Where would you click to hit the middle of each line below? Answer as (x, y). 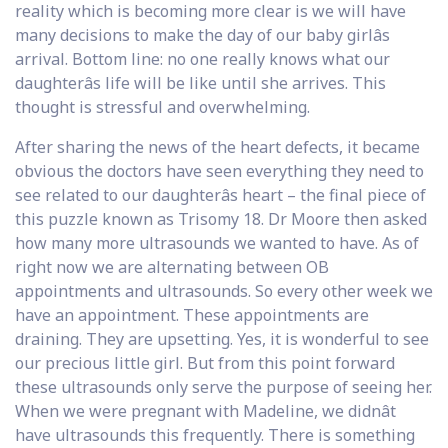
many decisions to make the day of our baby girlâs (202, 34)
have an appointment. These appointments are (192, 314)
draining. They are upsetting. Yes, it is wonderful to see (222, 338)
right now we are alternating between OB (172, 266)
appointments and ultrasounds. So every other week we (224, 290)
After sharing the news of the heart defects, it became (217, 146)
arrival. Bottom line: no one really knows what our (202, 58)
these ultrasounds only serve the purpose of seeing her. (223, 386)
